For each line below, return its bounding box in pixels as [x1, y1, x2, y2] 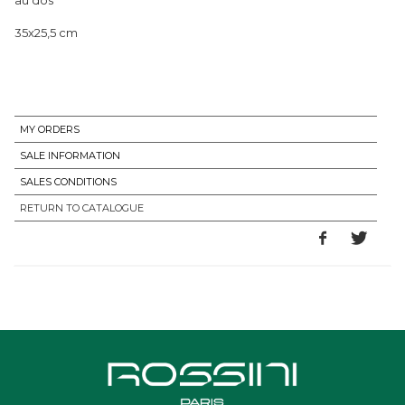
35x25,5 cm [14, 24, 78, 40]
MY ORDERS [20, 122, 80, 136]
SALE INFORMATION [20, 148, 120, 162]
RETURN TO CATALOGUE [20, 201, 144, 214]
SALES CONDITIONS [20, 174, 117, 188]
